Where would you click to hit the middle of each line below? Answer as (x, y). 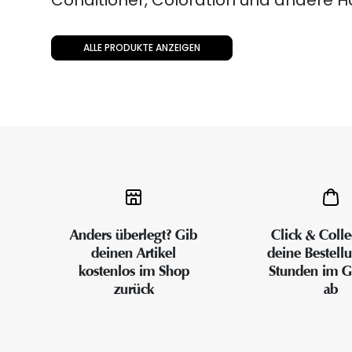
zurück (134, 290)
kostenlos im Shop (134, 271)
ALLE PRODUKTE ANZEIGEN (142, 48)
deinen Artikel (134, 253)
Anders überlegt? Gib (134, 235)
